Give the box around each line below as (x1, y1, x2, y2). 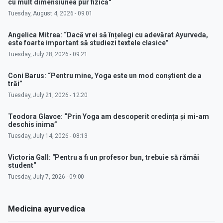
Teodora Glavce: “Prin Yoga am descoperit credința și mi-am (8, 112, 209, 121)
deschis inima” (8, 120, 57, 129)
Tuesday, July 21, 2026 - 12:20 (8, 92, 88, 99)
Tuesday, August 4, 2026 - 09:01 (8, 10, 93, 17)
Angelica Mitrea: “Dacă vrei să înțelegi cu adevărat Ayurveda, (8, 31, 208, 39)
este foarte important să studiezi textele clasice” (8, 39, 169, 47)
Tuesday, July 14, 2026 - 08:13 (8, 132, 88, 140)
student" (8, 161, 36, 170)
